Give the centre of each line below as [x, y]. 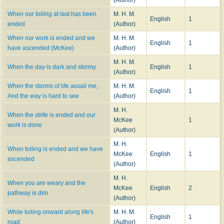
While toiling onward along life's [50, 212]
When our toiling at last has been [52, 14]
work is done [25, 125]
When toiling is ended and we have [55, 149]
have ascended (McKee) [41, 48]
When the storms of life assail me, [53, 86]
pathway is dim [28, 193]
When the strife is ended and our [51, 115]
